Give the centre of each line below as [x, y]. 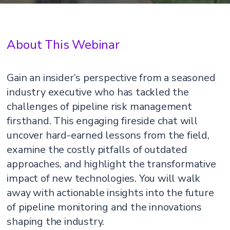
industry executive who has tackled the [98, 92]
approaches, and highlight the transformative [111, 164]
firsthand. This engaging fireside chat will [102, 121]
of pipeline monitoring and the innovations [104, 207]
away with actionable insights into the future [110, 193]
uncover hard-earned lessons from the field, [108, 135]
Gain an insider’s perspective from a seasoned [111, 78]
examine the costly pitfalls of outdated [97, 150]
